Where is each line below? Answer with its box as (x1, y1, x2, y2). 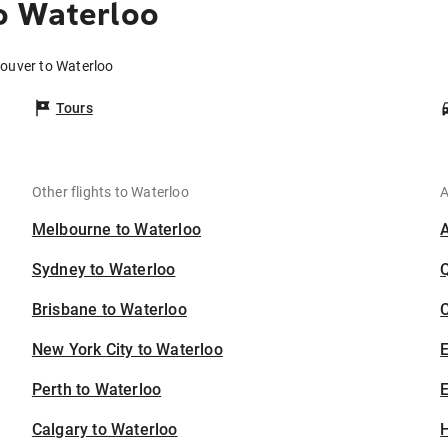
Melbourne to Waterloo (31, 220, 202, 240)
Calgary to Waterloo (31, 420, 178, 440)
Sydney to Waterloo (31, 260, 176, 280)
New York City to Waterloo (31, 340, 223, 360)
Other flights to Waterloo (31, 184, 189, 201)
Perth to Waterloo (31, 380, 162, 400)
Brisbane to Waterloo (31, 300, 187, 320)
